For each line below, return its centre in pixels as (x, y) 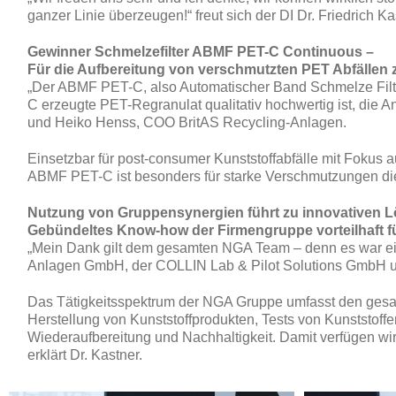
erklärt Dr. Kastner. (85, 354)
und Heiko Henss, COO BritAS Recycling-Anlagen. (187, 123)
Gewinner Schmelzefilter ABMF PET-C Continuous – (201, 52)
